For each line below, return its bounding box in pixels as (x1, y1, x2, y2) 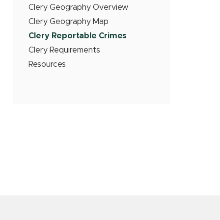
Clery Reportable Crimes (28, 32, 127, 40)
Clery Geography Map (28, 18, 109, 26)
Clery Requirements (28, 46, 100, 54)
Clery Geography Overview (28, 3, 128, 11)
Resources (28, 60, 66, 68)
